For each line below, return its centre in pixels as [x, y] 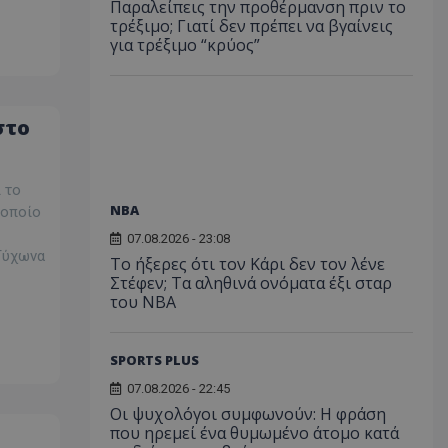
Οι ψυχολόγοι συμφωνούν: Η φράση [247, 414]
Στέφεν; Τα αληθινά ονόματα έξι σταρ [250, 283]
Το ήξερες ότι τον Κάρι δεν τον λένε [247, 264]
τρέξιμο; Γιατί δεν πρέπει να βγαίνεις [251, 26]
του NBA [142, 302]
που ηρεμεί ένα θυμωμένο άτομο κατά [254, 433]
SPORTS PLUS [154, 360]
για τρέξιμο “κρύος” [184, 45]
